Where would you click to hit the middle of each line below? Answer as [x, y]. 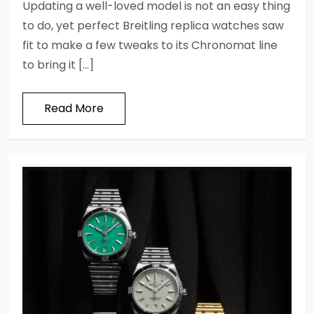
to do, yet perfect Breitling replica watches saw [153, 25]
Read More [74, 108]
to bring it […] [58, 64]
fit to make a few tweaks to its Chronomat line [150, 45]
